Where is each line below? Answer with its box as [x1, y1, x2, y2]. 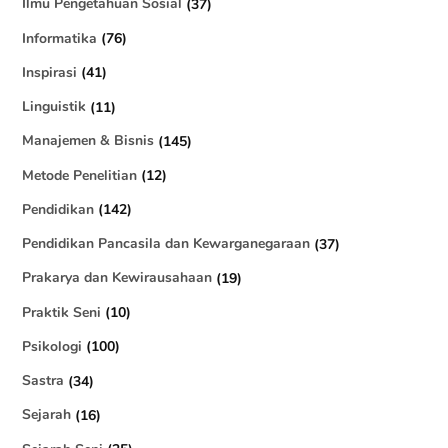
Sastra [22, 370, 65, 391]
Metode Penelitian [22, 164, 138, 185]
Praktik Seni [22, 301, 102, 322]
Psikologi [22, 335, 83, 356]
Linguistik [22, 96, 87, 117]
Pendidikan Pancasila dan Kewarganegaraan [22, 233, 311, 254]
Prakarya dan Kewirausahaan [22, 267, 213, 288]
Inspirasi [22, 61, 78, 82]
